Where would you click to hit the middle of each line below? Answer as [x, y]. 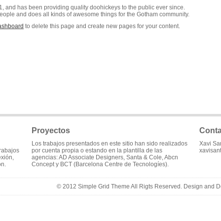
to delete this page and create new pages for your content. [102, 26]
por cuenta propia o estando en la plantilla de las [97, 150]
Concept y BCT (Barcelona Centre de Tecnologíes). [100, 164]
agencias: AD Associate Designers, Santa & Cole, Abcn [105, 157]
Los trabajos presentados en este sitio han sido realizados [110, 144]
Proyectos [51, 130]
